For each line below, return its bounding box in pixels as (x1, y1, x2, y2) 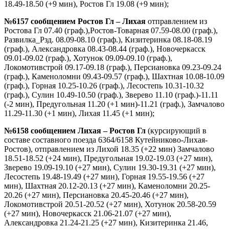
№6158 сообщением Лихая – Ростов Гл (4, 126, 146, 135)
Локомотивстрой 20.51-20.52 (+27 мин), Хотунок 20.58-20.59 (4, 199, 216, 209)
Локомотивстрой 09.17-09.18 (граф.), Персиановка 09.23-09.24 (4, 62, 221, 72)
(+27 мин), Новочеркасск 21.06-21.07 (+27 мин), (4, 209, 171, 218)
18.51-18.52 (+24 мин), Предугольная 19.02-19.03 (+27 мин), (4, 153, 213, 163)
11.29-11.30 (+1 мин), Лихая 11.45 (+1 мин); (4, 108, 154, 118)
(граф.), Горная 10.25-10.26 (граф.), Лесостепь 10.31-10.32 (4, 81, 204, 90)
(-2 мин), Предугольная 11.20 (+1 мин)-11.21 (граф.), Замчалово (4, 99, 224, 108)
